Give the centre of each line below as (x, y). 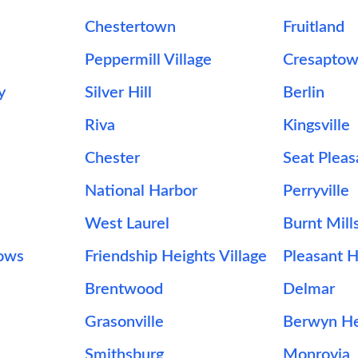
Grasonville (124, 322)
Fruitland (314, 27)
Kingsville (317, 125)
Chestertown (130, 27)
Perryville (316, 191)
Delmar (309, 289)
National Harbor (141, 191)
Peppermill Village (148, 60)
